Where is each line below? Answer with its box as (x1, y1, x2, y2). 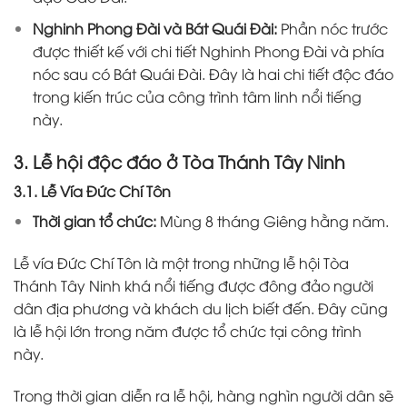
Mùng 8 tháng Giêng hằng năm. (159, 211, 392, 232)
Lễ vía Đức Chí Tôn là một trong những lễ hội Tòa (14, 252, 349, 273)
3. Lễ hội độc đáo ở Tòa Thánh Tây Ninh (14, 148, 345, 173)
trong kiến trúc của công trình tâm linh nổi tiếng (32, 85, 362, 106)
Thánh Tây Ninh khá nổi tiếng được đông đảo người (14, 274, 373, 295)
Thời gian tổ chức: (32, 211, 160, 232)
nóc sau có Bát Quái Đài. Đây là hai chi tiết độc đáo (32, 63, 393, 84)
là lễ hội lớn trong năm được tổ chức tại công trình (14, 320, 362, 341)
